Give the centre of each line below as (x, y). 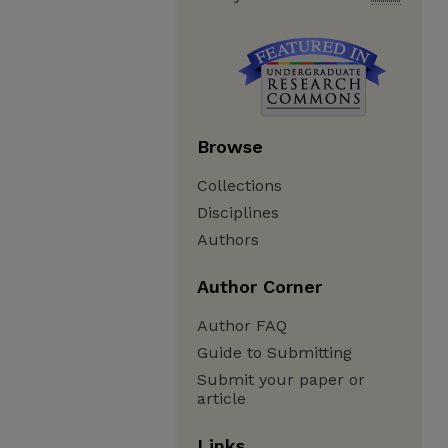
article (221, 398)
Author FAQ (242, 325)
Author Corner (259, 286)
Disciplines (238, 212)
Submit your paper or (281, 379)
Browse (230, 146)
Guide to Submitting (274, 352)
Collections (239, 185)
